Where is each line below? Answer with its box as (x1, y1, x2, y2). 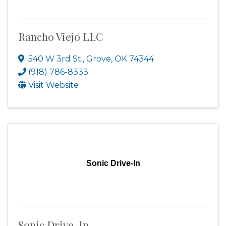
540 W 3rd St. (28, 54, 83, 64)
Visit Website (28, 80, 79, 90)
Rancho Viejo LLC (18, 29, 103, 43)
